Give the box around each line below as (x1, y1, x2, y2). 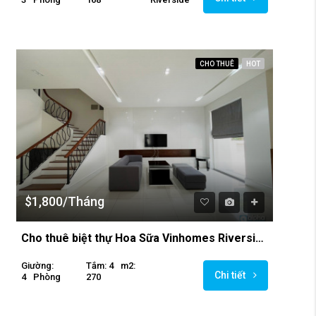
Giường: (21, 260, 54, 271)
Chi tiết (214, 269, 248, 281)
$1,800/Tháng (25, 193, 104, 209)
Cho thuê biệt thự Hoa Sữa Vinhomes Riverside (255, 231, 264, 245)
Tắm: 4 (85, 260, 114, 271)
